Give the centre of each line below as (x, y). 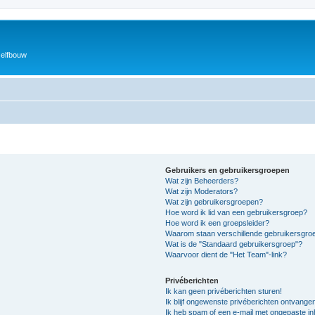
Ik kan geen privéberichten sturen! (224, 291)
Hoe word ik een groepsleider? (218, 223)
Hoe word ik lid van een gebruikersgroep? (237, 212)
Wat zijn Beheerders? (202, 180)
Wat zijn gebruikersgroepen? (214, 201)
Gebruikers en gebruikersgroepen (228, 170)
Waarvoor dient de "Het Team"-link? (226, 254)
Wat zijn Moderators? (202, 191)
